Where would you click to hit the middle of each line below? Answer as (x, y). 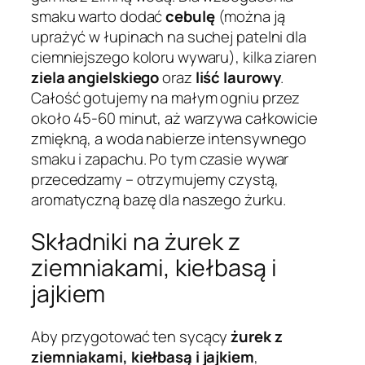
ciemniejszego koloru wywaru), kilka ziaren (174, 57)
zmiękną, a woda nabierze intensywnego (169, 138)
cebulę (190, 16)
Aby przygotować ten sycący (131, 337)
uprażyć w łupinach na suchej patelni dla (169, 36)
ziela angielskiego (95, 77)
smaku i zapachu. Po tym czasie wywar (160, 158)
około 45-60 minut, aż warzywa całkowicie (174, 118)
